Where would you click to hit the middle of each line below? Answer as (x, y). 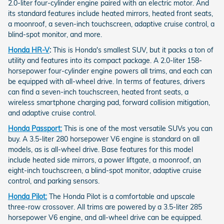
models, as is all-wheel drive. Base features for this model (100, 149)
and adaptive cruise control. (52, 113)
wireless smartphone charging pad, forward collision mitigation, (109, 102)
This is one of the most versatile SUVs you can (138, 128)
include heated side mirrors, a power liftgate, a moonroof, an (104, 160)
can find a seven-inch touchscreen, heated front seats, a (98, 92)
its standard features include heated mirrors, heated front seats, (110, 13)
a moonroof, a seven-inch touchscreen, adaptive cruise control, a (111, 24)
